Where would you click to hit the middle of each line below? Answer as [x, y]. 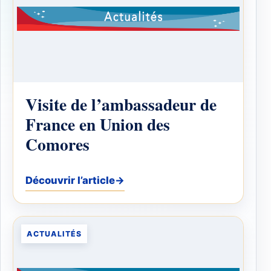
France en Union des [98, 124]
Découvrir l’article [70, 181]
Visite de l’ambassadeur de [121, 104]
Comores [57, 144]
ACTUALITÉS [54, 234]
